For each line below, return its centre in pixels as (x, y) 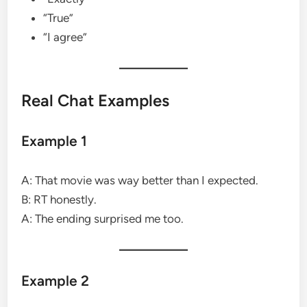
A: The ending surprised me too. (103, 218)
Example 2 (56, 280)
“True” (59, 17)
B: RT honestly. (59, 199)
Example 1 (54, 140)
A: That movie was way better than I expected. (140, 180)
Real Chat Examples (96, 100)
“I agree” (65, 37)
